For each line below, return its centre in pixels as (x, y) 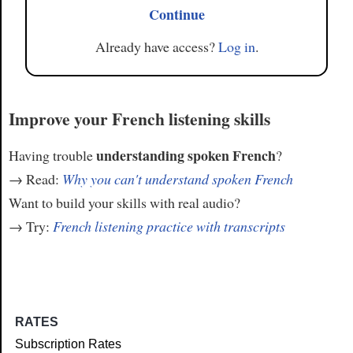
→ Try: (30, 226)
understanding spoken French (186, 155)
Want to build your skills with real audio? (124, 202)
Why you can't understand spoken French (177, 178)
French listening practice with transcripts (169, 226)
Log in (236, 46)
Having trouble (52, 155)
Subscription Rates (69, 344)
